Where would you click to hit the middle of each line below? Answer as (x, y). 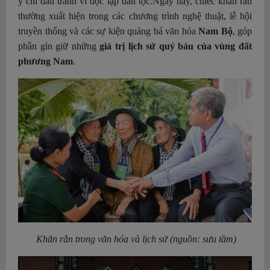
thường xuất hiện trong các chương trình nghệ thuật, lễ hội (135, 16)
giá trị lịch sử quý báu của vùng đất (176, 46)
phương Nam (46, 61)
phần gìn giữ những (59, 46)
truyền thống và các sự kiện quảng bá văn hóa (107, 31)
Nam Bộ (214, 31)
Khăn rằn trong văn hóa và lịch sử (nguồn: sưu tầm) (135, 239)
